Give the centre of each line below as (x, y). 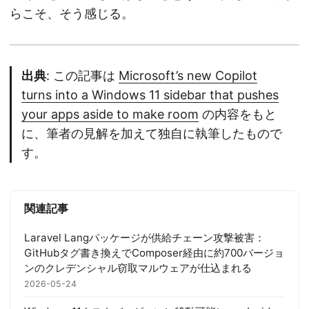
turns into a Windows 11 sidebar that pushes (150, 95)
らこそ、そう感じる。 (72, 14)
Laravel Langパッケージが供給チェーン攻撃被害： (144, 237)
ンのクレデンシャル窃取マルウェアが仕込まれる (138, 268)
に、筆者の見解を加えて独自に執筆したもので (152, 134)
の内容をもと (238, 114)
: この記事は (82, 76)
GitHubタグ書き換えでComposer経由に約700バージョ (154, 252)
